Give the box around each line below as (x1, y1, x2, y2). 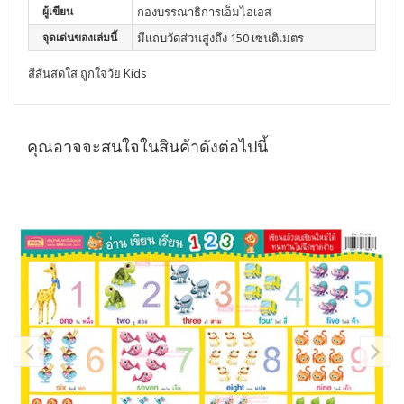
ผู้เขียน (42, 3, 73, 19)
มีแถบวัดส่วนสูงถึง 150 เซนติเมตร (137, 29, 304, 46)
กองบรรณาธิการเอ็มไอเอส (137, 3, 271, 20)
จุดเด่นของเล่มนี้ (42, 29, 117, 45)
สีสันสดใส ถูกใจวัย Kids (28, 64, 147, 81)
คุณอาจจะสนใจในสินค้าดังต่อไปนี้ (27, 134, 268, 157)
